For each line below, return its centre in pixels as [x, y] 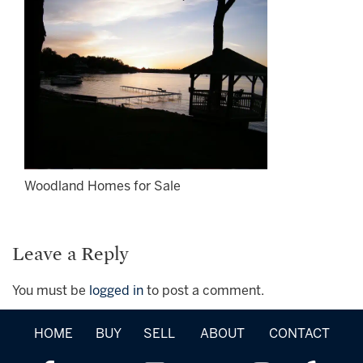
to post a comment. [204, 291]
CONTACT [299, 334]
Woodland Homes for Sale [102, 186]
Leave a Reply [70, 254]
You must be [51, 291]
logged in [116, 291]
